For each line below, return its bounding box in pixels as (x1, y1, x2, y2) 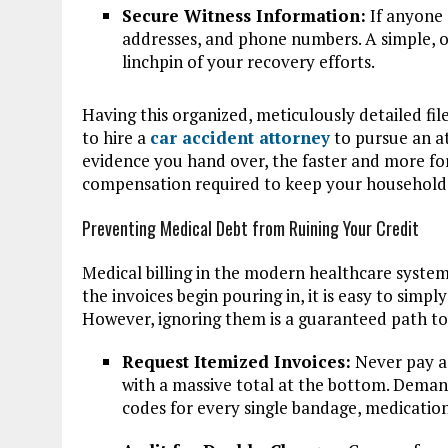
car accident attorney (150, 125, 330, 149)
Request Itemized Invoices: (122, 349, 351, 373)
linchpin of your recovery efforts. (122, 49, 375, 73)
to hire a (82, 125, 150, 149)
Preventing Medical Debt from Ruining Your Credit (82, 214, 419, 241)
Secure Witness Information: (122, 3, 366, 27)
